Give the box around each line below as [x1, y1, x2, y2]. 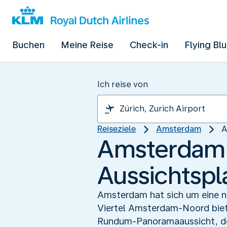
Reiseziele [97, 124, 136, 134]
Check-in [130, 40, 168, 50]
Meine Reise [61, 40, 113, 50]
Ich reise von [97, 80, 148, 89]
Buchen [12, 40, 45, 50]
